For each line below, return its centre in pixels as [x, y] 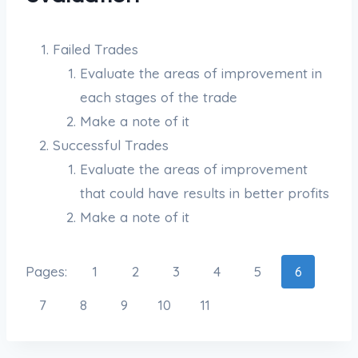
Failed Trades [95, 49]
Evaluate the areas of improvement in [201, 73]
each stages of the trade [159, 97]
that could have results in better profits [205, 193]
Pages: [48, 271]
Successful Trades [111, 145]
